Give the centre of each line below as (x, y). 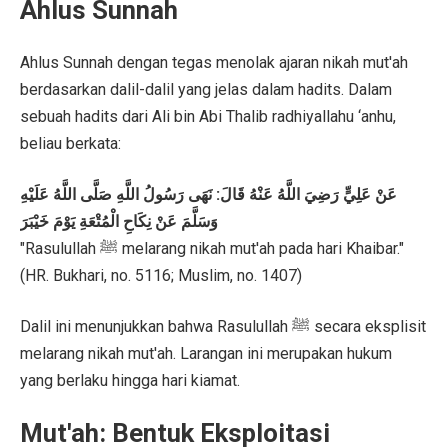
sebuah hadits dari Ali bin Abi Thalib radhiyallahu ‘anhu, (208, 117)
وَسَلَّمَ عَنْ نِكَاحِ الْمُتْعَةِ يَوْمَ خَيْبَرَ (119, 222)
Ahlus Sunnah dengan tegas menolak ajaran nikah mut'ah (214, 63)
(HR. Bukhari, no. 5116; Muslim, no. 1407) (161, 276)
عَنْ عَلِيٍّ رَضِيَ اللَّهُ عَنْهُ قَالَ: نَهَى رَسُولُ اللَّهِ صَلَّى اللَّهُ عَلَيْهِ (208, 195)
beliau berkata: (70, 144)
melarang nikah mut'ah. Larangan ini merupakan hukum (206, 354)
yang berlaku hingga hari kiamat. (130, 381)
